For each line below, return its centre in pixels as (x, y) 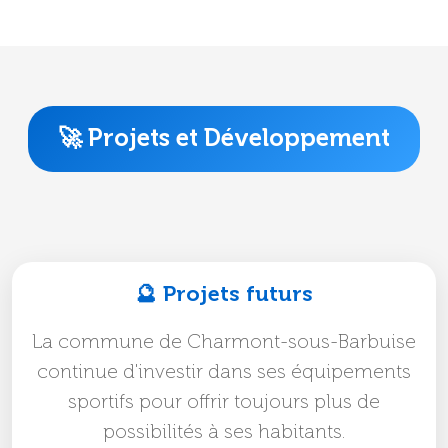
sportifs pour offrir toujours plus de (224, 402)
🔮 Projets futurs (224, 295)
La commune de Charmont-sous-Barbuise (224, 342)
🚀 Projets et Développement (224, 139)
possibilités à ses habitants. (224, 432)
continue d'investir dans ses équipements (224, 372)
